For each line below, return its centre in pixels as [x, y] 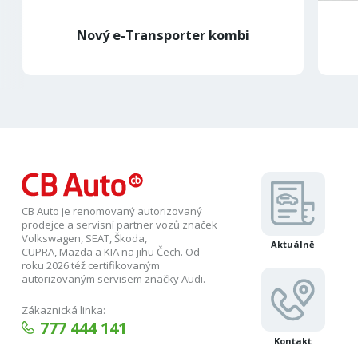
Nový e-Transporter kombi [163, 35]
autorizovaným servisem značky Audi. [115, 279]
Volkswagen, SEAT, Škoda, [85, 239]
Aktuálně [293, 245]
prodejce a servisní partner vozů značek [120, 225]
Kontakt [293, 340]
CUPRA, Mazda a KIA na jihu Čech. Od [111, 252]
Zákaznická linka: [64, 310]
